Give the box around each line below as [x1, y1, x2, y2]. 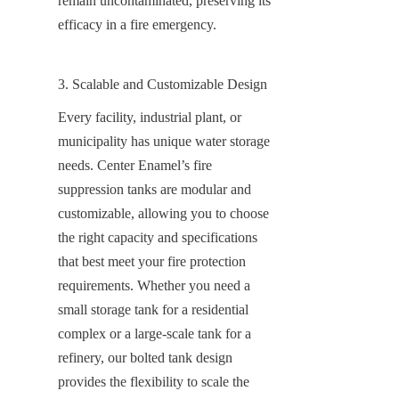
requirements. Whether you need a [58, 277, 250, 293]
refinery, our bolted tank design [58, 349, 232, 365]
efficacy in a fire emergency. [58, 16, 216, 32]
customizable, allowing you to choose [58, 205, 269, 221]
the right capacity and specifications [58, 229, 257, 245]
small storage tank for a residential [58, 301, 248, 317]
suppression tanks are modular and [58, 181, 251, 197]
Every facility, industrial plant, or [58, 109, 241, 125]
